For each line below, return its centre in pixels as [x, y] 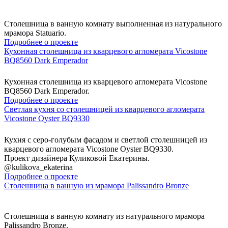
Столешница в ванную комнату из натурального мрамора [104, 216]
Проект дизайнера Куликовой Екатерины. [77, 158]
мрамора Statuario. [35, 33]
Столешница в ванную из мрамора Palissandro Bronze [96, 185]
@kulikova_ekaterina [38, 167]
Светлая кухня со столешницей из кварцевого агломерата [104, 109]
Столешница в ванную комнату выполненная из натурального [113, 23]
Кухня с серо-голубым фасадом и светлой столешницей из [106, 139]
